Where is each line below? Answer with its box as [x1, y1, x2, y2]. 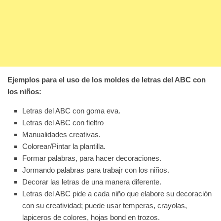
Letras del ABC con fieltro [22, 118, 104, 127]
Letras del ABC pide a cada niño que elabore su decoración [22, 189, 212, 198]
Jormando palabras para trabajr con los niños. [22, 166, 169, 175]
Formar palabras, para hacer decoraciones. [22, 154, 161, 163]
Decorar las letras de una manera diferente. [22, 178, 161, 186]
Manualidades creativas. [22, 130, 101, 139]
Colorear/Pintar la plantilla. [22, 142, 106, 151]
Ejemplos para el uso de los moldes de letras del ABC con [7, 75, 206, 84]
